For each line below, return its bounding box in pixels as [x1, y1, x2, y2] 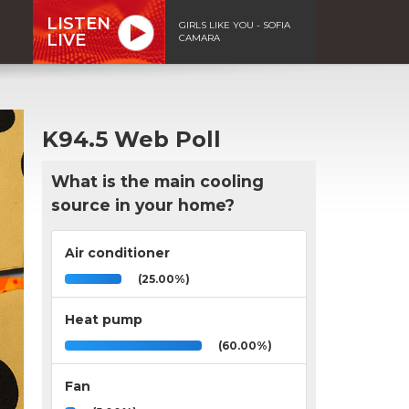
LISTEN [47, 13, 110, 34]
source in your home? [51, 194, 235, 215]
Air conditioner [65, 244, 170, 261]
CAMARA [179, 31, 220, 44]
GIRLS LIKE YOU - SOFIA [179, 18, 290, 31]
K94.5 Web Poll [42, 125, 221, 152]
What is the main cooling [51, 171, 264, 191]
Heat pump [65, 310, 142, 328]
